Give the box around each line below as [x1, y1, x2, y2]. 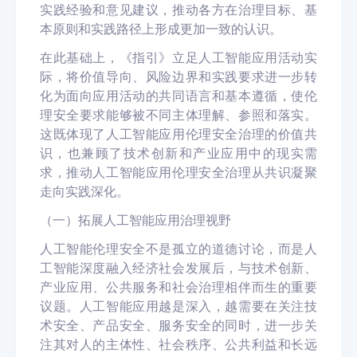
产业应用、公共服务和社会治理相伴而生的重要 [40, 279, 317, 295]
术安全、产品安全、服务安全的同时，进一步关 [40, 317, 317, 333]
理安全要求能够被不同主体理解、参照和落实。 [40, 107, 317, 123]
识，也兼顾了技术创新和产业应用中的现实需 [40, 145, 317, 161]
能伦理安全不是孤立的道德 [79, 241, 239, 257]
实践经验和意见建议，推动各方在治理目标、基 [40, 2, 317, 18]
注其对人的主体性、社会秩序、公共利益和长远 [40, 336, 317, 352]
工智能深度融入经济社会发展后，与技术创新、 [40, 260, 317, 276]
